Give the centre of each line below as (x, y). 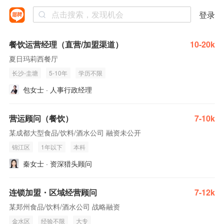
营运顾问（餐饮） (41, 118)
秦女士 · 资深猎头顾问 (57, 163)
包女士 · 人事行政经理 (57, 89)
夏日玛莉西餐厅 (33, 58)
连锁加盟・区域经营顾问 (53, 192)
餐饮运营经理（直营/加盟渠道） (66, 44)
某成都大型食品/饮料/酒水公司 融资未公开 (75, 132)
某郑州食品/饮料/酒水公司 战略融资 (64, 206)
